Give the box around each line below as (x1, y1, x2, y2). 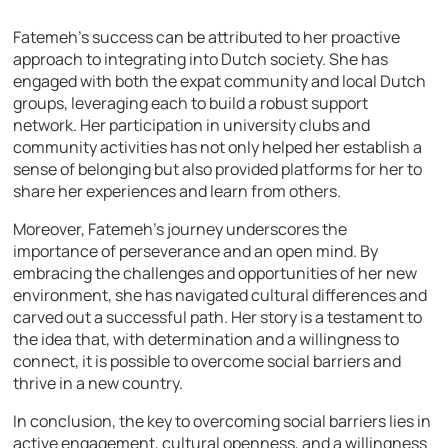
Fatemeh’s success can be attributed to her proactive (13, 25, 401, 48)
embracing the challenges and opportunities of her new (13, 261, 418, 284)
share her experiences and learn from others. (13, 179, 342, 202)
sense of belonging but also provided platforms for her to (13, 157, 423, 180)
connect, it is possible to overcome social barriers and (13, 349, 402, 372)
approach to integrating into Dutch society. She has (13, 47, 389, 70)
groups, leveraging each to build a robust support (13, 91, 369, 114)
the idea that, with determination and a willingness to (13, 327, 400, 350)
